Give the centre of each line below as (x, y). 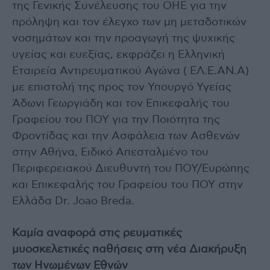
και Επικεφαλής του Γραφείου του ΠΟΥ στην (127, 185)
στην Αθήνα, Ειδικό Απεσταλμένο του (110, 153)
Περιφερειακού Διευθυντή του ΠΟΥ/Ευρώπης (131, 169)
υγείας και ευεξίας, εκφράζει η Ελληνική (118, 55)
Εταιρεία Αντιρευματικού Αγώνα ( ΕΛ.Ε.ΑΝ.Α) (130, 71)
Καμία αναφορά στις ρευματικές (97, 234)
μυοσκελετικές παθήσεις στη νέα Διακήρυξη (129, 250)
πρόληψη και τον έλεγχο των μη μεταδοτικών (129, 23)
